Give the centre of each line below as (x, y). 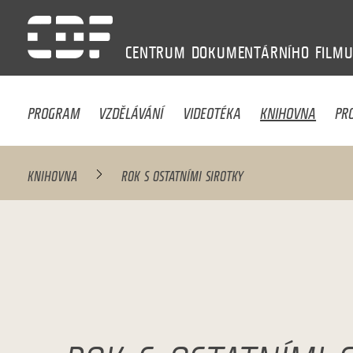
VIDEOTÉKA (212, 109)
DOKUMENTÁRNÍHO (250, 52)
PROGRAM (54, 109)
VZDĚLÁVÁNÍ (131, 109)
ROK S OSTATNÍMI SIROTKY (183, 174)
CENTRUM (156, 52)
